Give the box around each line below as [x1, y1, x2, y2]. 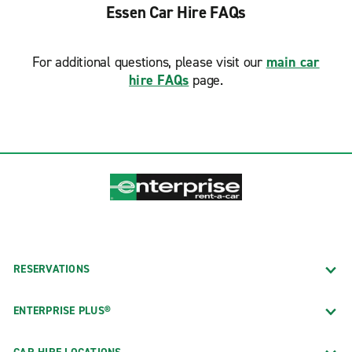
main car [266, 53, 320, 71]
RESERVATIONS [13, 261, 90, 277]
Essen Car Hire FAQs [105, 2, 247, 24]
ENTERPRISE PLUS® [13, 302, 111, 318]
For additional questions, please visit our [32, 53, 266, 71]
